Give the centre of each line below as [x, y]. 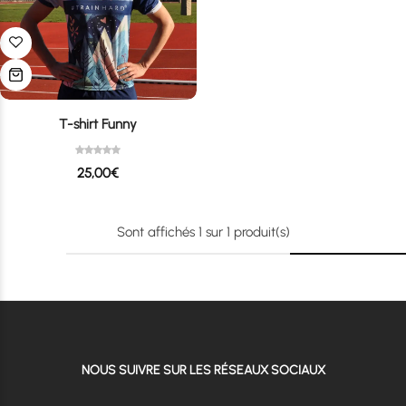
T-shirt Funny [98, 124]
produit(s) [261, 232]
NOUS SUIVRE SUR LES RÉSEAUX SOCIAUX [203, 370]
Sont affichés [157, 232]
